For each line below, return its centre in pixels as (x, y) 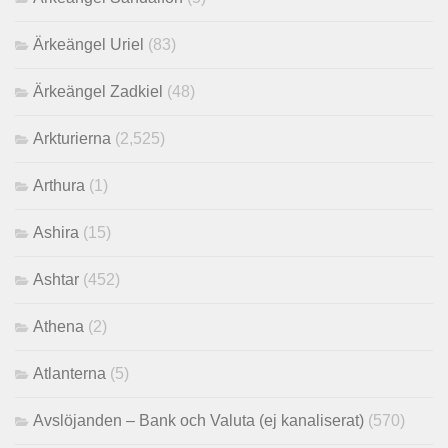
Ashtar (56, 280)
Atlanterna (69, 374)
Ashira (56, 233)
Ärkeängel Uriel (88, 45)
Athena (58, 327)
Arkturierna (72, 139)
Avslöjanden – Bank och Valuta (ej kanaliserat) (198, 421)
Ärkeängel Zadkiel (98, 92)
